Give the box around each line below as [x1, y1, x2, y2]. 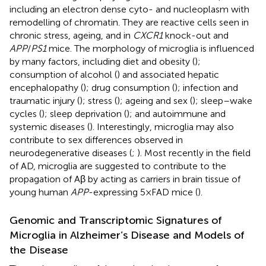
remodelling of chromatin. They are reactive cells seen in [9, 17, 249, 28]
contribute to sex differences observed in [9, 134, 183, 146]
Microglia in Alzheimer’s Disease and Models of [9, 229, 245, 242]
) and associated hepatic [117, 69, 219, 81]
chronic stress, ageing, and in [9, 30, 133, 42]
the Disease [9, 243, 68, 257]
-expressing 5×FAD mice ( [88, 186, 198, 198]
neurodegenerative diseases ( [9, 147, 132, 159]
